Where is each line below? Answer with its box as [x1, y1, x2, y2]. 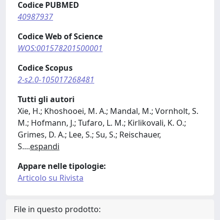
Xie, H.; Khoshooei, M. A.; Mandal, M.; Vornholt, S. [18, 106, 198, 116]
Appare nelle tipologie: [18, 161, 106, 171]
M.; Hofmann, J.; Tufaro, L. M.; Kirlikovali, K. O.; [18, 117, 186, 128]
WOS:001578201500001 [18, 43, 103, 54]
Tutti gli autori [18, 94, 75, 105]
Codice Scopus [18, 62, 73, 73]
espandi [30, 141, 59, 152]
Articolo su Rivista [18, 172, 83, 183]
